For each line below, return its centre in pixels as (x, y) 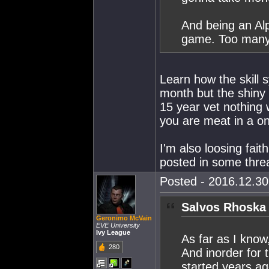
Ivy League (113, 232)
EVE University (118, 225)
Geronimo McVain (124, 218)
